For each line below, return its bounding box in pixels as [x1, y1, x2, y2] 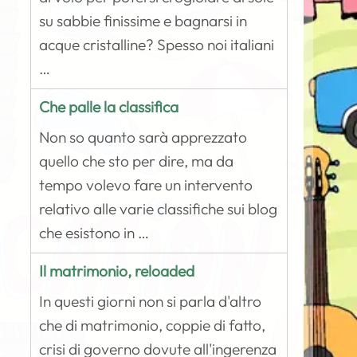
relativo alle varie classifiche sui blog [39, 199, 278, 218]
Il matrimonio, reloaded [39, 261, 195, 280]
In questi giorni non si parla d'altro [39, 292, 262, 311]
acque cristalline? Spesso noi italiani [39, 35, 275, 54]
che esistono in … [39, 223, 150, 242]
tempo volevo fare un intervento [39, 175, 253, 194]
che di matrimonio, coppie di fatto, [39, 316, 266, 335]
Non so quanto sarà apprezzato [39, 127, 248, 147]
